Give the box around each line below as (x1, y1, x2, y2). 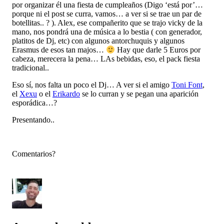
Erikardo (52, 89, 80, 98)
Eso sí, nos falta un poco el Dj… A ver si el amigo (12, 80, 171, 89)
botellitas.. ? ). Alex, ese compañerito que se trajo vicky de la (12, 18, 202, 27)
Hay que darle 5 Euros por (115, 45, 201, 54)
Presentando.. (12, 115, 54, 124)
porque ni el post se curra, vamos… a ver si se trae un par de (12, 9, 201, 18)
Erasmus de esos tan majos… (12, 45, 106, 54)
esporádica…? (12, 98, 57, 107)
